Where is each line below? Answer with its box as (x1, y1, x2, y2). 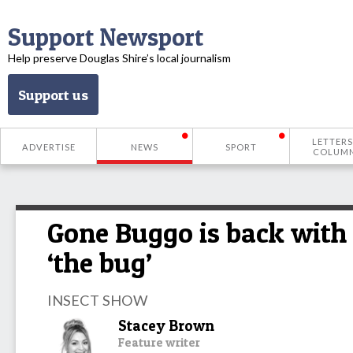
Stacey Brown (118, 316, 214, 335)
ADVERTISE (21, 141, 76, 152)
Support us (18, 86, 88, 103)
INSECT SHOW (47, 291, 148, 309)
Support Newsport (8, 22, 203, 52)
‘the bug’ (47, 246, 152, 280)
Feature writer (118, 334, 200, 350)
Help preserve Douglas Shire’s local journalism (8, 51, 231, 65)
